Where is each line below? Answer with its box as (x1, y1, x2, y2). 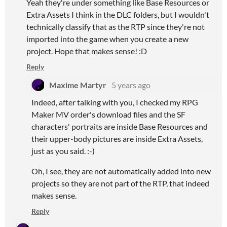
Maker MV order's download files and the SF (31, 109, 185, 119)
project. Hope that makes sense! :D (26, 46, 147, 56)
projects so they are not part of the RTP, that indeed (31, 178, 209, 188)
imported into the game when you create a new (26, 34, 188, 44)
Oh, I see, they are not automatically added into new (31, 166, 211, 176)
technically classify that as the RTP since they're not (26, 22, 205, 31)
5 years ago (111, 80, 150, 90)
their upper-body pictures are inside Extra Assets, (31, 134, 203, 143)
